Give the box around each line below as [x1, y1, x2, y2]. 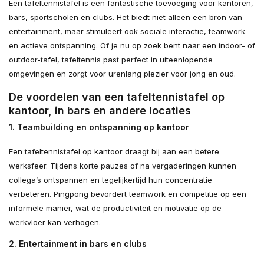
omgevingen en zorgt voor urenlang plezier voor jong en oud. [9, 68, 236, 78]
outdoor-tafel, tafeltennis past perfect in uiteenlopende [9, 54, 213, 64]
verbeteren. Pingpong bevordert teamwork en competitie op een [9, 189, 246, 199]
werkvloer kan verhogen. [9, 217, 101, 227]
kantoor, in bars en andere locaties [9, 104, 191, 117]
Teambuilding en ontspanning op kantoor [17, 121, 189, 132]
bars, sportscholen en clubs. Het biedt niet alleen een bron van [9, 12, 242, 22]
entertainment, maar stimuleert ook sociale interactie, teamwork [9, 26, 245, 36]
